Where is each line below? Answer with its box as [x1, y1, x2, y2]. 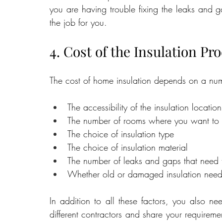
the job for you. [50, 16, 107, 29]
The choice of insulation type [67, 128, 174, 140]
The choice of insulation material [67, 141, 188, 154]
